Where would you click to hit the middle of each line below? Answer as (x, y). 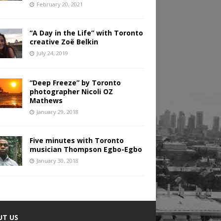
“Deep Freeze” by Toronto (75, 83)
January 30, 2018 (57, 161)
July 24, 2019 (52, 53)
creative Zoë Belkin (64, 42)
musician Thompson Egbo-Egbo (86, 149)
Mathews (46, 101)
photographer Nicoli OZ (71, 92)
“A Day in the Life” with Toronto (86, 33)
